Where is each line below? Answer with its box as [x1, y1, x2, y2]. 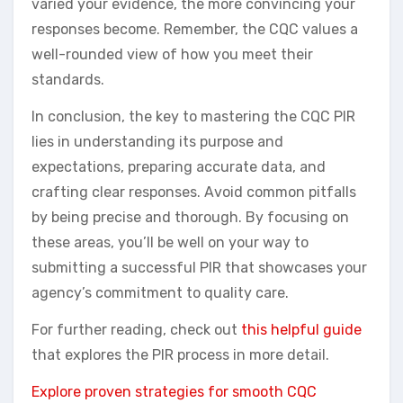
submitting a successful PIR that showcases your [31, 259, 367, 277]
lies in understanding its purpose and [31, 133, 283, 151]
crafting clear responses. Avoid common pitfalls [31, 184, 356, 201]
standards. [31, 71, 104, 89]
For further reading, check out [31, 321, 241, 339]
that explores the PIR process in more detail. [31, 346, 329, 364]
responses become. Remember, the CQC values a [31, 21, 358, 39]
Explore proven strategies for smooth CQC [31, 383, 317, 401]
